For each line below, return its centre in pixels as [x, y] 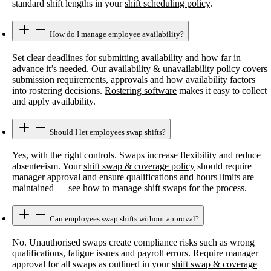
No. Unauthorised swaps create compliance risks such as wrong [133, 242]
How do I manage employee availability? [116, 34]
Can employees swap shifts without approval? [123, 219]
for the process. [217, 188]
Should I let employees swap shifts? [107, 132]
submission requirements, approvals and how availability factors [134, 79]
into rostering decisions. [58, 90]
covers [254, 68]
